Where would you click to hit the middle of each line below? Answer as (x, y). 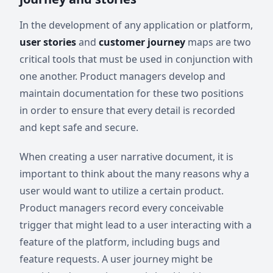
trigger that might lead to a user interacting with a (136, 225)
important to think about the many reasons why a (134, 174)
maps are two (218, 42)
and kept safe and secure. (79, 127)
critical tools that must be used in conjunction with (136, 59)
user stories (48, 42)
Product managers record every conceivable (122, 208)
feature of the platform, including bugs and (120, 242)
